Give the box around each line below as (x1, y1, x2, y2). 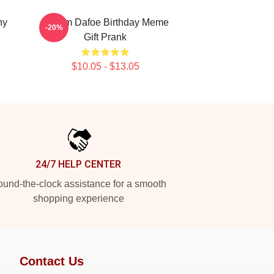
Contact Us (20, 254, 84, 268)
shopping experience (32, 193, 124, 204)
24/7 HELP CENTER (35, 158, 121, 170)
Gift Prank (84, 32, 127, 42)
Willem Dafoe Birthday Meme (42, 17, 169, 28)
